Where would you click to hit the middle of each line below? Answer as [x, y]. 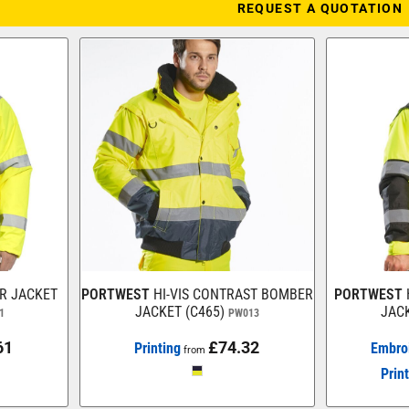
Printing [158, 348]
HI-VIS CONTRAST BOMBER [233, 294]
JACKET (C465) [179, 311]
